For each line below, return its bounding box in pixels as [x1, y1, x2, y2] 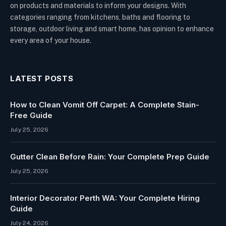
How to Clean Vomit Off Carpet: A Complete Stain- [10, 99, 199, 109]
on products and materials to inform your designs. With [10, 1, 186, 10]
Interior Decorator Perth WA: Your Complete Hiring [10, 193, 200, 203]
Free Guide [10, 110, 52, 120]
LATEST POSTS [10, 73, 74, 83]
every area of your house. [10, 36, 91, 44]
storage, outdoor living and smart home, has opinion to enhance [10, 24, 214, 33]
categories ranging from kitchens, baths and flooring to [10, 13, 190, 21]
